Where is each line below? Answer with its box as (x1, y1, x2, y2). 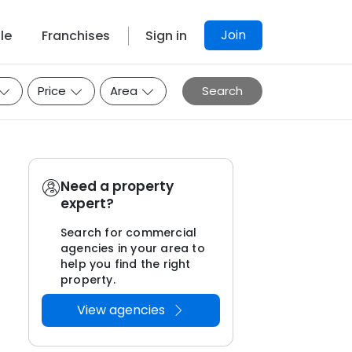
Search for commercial (60, 225, 197, 240)
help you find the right (60, 256, 191, 272)
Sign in (145, 27, 187, 45)
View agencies (77, 301, 168, 319)
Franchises (42, 27, 110, 45)
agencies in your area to (60, 240, 205, 256)
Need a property (60, 177, 174, 196)
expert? (60, 194, 114, 213)
